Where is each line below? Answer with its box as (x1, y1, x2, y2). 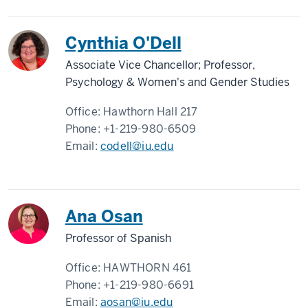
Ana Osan (65, 206, 143, 227)
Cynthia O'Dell (65, 32, 181, 54)
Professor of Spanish (65, 231, 171, 245)
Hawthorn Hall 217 (103, 104, 198, 119)
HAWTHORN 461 (103, 261, 192, 275)
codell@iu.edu (100, 139, 174, 153)
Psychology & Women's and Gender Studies (65, 75, 289, 89)
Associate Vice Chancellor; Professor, (65, 58, 255, 72)
